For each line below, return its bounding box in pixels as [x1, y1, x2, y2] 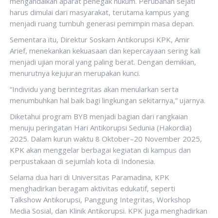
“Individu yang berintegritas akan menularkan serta [10, 84, 179, 94]
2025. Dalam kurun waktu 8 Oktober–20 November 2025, [10, 134, 202, 144]
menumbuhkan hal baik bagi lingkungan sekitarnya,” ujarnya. [10, 95, 205, 105]
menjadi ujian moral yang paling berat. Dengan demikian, [10, 57, 196, 67]
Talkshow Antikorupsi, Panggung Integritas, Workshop [10, 195, 191, 204]
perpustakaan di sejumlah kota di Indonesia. [10, 156, 155, 166]
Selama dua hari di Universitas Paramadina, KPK [10, 172, 169, 182]
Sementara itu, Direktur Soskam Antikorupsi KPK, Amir [10, 35, 190, 44]
